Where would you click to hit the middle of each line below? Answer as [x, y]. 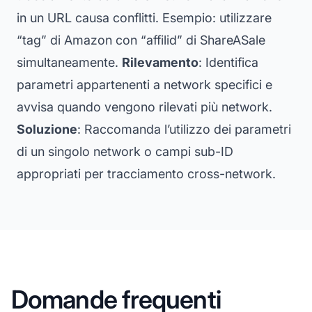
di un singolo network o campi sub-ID [125, 151]
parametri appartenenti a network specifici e [145, 84]
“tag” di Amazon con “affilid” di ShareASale [141, 40]
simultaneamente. [69, 62]
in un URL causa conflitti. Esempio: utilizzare [144, 17]
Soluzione [47, 129]
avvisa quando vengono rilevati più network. [145, 107]
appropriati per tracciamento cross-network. [146, 173]
